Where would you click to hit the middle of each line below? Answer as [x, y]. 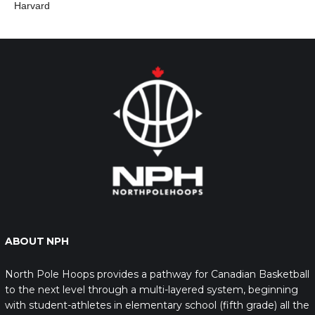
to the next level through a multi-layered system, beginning [152, 289]
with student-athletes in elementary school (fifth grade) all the [157, 305]
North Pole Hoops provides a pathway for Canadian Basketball [157, 274]
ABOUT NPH [37, 241]
